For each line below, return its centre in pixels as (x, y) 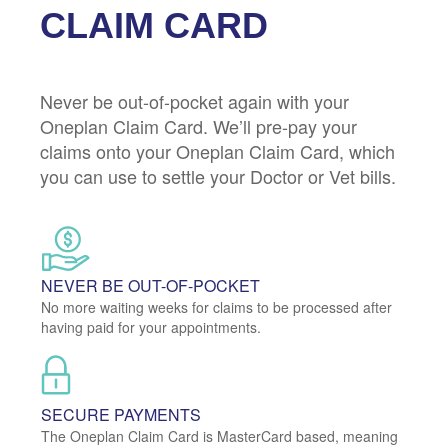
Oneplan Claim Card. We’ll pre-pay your (198, 125)
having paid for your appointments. (151, 326)
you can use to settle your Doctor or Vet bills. (218, 175)
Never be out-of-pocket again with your (194, 100)
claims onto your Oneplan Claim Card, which (217, 150)
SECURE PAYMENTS (121, 414)
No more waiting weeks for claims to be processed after (216, 306)
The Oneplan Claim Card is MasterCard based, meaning (219, 435)
